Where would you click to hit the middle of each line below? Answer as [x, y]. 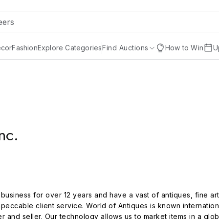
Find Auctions [125, 48]
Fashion [25, 48]
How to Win [184, 48]
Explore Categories [70, 48]
